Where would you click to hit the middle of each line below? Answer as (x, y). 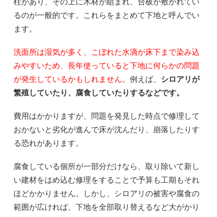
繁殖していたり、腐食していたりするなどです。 (99, 93)
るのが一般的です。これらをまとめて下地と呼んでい (107, 15)
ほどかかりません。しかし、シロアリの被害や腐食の (107, 194)
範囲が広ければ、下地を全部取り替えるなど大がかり (107, 207)
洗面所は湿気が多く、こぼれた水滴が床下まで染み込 (107, 52)
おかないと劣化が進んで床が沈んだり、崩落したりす (107, 130)
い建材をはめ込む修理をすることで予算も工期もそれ (107, 180)
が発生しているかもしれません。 (72, 79)
